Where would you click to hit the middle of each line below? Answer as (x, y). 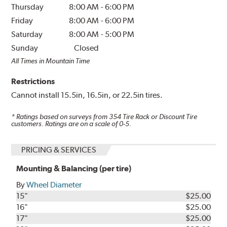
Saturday (27, 34)
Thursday (28, 7)
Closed (87, 48)
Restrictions (33, 82)
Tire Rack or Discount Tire (159, 116)
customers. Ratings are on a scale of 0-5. (71, 123)
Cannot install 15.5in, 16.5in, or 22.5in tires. (87, 95)
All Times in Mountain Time (51, 61)
